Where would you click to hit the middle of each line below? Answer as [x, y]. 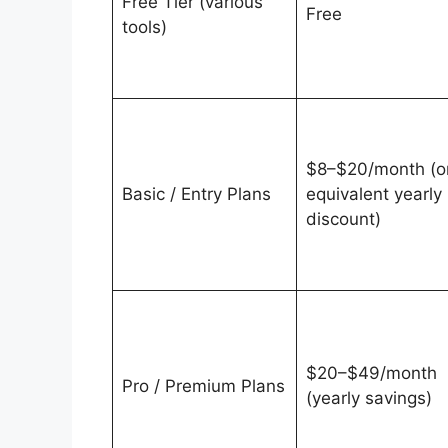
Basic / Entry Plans [196, 194]
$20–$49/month [371, 373]
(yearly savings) [368, 398]
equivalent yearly [373, 194]
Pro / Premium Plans [203, 386]
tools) [144, 27]
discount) [343, 219]
